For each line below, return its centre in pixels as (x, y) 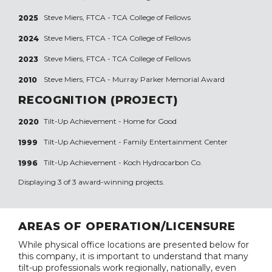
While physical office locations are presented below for (134, 244)
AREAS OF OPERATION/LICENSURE (127, 226)
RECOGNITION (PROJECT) (98, 100)
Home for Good (150, 121)
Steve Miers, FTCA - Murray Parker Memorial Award (134, 79)
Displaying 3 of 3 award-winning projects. (91, 182)
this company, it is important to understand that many (133, 256)
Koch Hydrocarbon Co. (162, 162)
